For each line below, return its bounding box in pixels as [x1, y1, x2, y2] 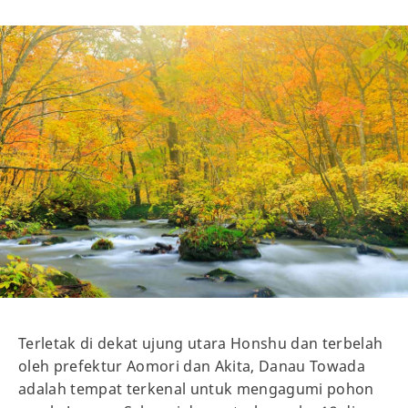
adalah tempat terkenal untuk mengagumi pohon [18, 379, 374, 400]
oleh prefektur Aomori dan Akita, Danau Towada [18, 356, 366, 377]
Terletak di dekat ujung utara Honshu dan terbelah [18, 333, 383, 354]
